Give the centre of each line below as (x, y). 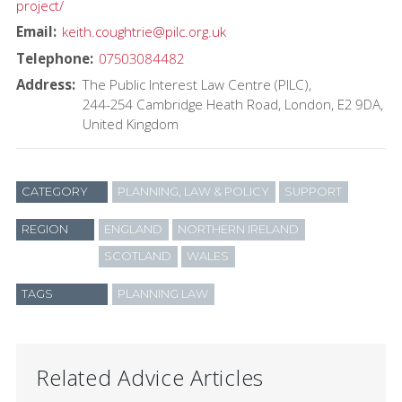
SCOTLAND (138, 257)
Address (44, 85)
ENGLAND (134, 230)
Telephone (52, 58)
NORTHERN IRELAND (239, 230)
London (307, 105)
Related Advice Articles (150, 377)
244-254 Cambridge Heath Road (180, 105)
